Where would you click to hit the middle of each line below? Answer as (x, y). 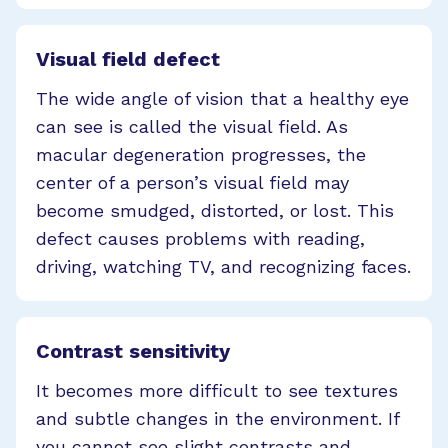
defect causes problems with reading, (200, 238)
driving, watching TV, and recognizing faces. (223, 266)
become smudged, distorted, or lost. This (215, 210)
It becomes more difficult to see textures (217, 390)
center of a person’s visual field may (192, 182)
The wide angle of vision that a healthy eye (222, 98)
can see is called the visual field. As (192, 126)
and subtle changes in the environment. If (217, 418)
